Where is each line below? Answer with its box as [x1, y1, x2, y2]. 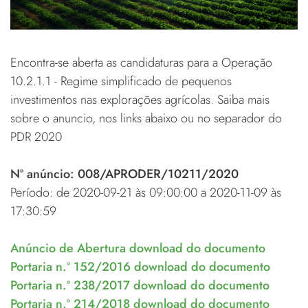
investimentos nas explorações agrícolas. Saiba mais [10, 90, 269, 109]
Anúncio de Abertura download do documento [10, 239, 265, 257]
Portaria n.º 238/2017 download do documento [10, 276, 269, 294]
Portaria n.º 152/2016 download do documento [10, 257, 270, 276]
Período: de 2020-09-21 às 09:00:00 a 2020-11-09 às [10, 183, 281, 201]
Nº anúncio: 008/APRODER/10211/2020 [10, 164, 239, 183]
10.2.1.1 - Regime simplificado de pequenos [10, 71, 232, 90]
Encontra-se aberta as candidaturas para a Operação [10, 53, 272, 71]
